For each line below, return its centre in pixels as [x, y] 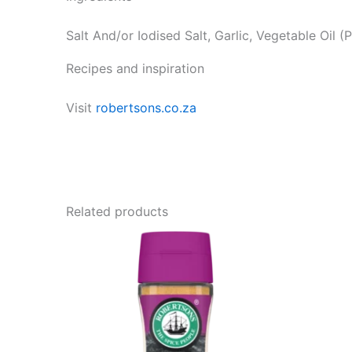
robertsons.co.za [146, 107]
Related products [117, 211]
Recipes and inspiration [135, 68]
